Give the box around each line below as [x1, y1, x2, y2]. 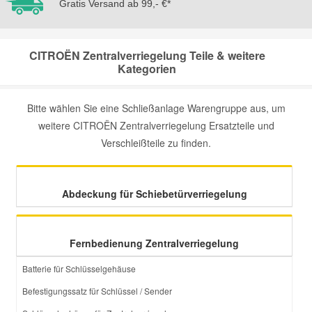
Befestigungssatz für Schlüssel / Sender [22, 285, 172, 297]
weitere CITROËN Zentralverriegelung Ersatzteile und [38, 118, 274, 132]
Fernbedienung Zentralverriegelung [70, 236, 239, 250]
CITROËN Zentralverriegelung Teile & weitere [29, 47, 265, 63]
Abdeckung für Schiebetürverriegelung [61, 187, 247, 201]
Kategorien [118, 61, 176, 77]
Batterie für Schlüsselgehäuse [22, 263, 136, 274]
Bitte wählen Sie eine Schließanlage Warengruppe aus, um [26, 101, 286, 115]
